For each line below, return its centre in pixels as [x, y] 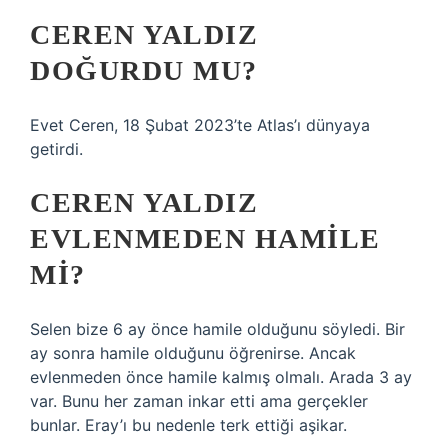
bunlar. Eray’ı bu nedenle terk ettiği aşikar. [188, 425]
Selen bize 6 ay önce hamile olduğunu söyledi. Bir [217, 329]
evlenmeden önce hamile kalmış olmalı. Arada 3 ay [221, 377]
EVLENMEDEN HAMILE [205, 238]
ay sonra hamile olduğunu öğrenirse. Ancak [193, 353]
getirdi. [56, 149]
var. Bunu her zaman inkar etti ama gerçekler [199, 401]
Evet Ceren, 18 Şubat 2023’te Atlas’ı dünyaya [200, 125]
